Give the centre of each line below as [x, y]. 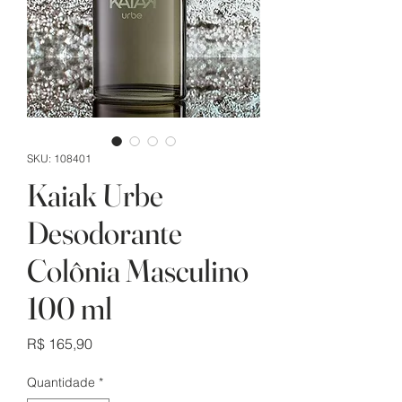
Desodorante [105, 233]
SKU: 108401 [59, 159]
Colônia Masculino [138, 271]
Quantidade [61, 383]
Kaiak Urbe [95, 196]
